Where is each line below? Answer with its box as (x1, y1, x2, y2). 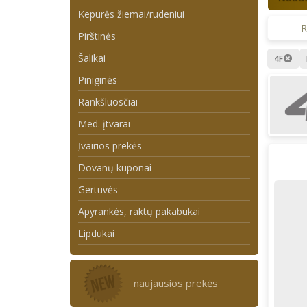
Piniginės (78, 73, 117, 86)
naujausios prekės (134, 276, 219, 290)
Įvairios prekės (78, 139, 142, 152)
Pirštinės (78, 29, 116, 42)
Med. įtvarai (78, 117, 130, 130)
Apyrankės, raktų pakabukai (78, 205, 200, 218)
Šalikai (78, 51, 106, 64)
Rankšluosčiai (78, 95, 138, 108)
